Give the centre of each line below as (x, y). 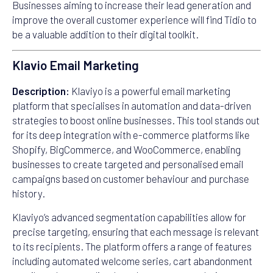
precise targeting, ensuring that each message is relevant (136, 231)
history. (29, 193)
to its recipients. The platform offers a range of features (132, 246)
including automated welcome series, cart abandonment (132, 261)
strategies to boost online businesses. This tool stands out (136, 120)
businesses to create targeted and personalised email (128, 164)
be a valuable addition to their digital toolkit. (105, 34)
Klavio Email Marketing (76, 65)
